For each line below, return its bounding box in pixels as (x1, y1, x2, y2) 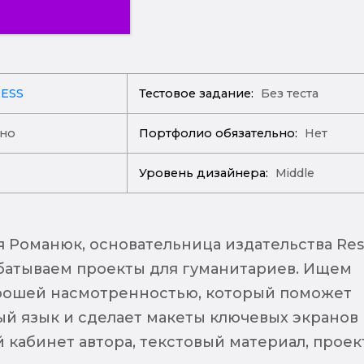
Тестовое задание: (139, 86, 254, 101)
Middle (271, 166, 314, 180)
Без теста (257, 86, 318, 101)
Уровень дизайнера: (139, 166, 269, 180)
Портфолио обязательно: (139, 126, 298, 141)
